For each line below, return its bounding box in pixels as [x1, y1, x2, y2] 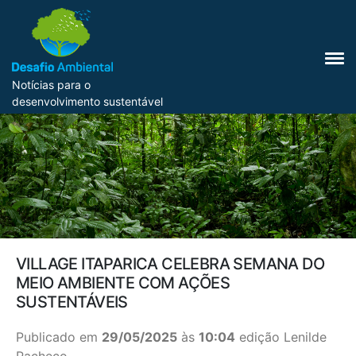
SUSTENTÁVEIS [16, 292, 128, 311]
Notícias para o [12, 78, 91, 91]
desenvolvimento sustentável [12, 95, 163, 108]
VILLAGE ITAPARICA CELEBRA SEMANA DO [16, 254, 324, 273]
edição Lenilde [235, 329, 327, 345]
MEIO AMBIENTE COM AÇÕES [16, 273, 230, 292]
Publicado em [16, 329, 102, 345]
